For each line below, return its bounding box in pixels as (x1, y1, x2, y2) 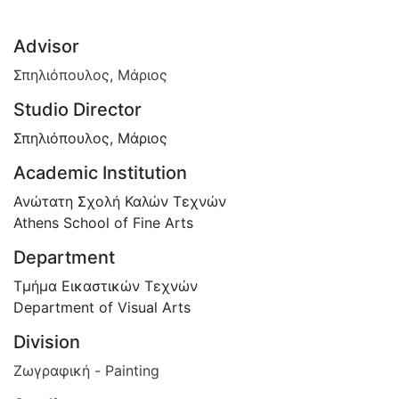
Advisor (13, 35, 79, 57)
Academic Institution (13, 161, 187, 183)
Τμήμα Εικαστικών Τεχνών (13, 276, 198, 295)
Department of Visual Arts (13, 297, 191, 316)
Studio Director (13, 98, 142, 120)
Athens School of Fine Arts (13, 213, 193, 232)
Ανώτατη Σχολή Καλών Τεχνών (13, 191, 226, 210)
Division (13, 330, 80, 353)
